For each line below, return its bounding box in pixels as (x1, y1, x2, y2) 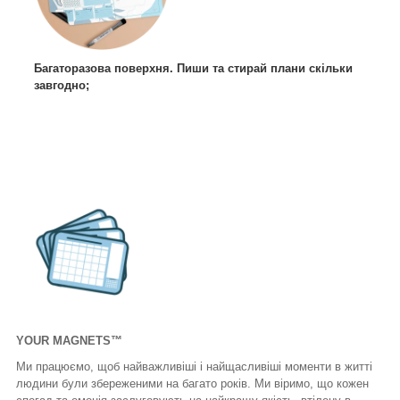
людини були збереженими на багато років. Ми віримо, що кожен (16, 377, 369, 391)
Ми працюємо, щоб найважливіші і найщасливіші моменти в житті (16, 360, 372, 374)
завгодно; (34, 79, 89, 93)
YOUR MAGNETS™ (16, 334, 122, 348)
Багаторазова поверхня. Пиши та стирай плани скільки (34, 62, 353, 76)
